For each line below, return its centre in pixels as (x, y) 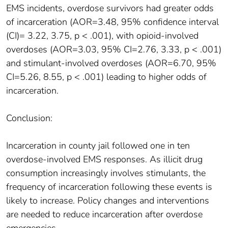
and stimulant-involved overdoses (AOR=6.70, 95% (111, 63)
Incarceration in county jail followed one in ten (98, 146)
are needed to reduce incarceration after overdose (104, 215)
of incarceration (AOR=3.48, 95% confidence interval (112, 22)
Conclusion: (29, 118)
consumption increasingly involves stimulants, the (106, 173)
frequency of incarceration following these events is (109, 187)
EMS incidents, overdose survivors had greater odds (110, 8)
